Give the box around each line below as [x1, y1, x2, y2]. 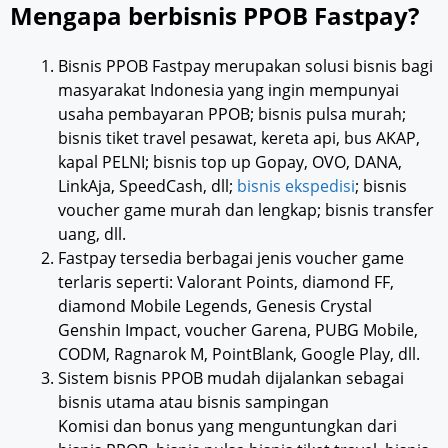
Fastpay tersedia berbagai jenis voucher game [58, 247, 404, 270]
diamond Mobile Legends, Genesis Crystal [58, 295, 372, 318]
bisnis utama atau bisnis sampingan [58, 391, 329, 414]
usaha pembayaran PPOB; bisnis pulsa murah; [58, 103, 406, 126]
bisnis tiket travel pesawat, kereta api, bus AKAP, [58, 127, 420, 150]
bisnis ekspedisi [237, 175, 355, 198]
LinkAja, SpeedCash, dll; [58, 175, 237, 198]
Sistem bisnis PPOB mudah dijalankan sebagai [58, 367, 404, 390]
